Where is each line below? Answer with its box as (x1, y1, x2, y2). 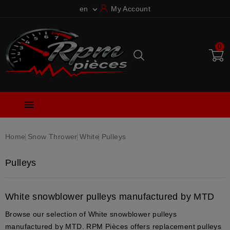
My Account (111, 5, 151, 13)
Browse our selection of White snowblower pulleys (5, 210, 177, 218)
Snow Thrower (28, 132, 78, 141)
